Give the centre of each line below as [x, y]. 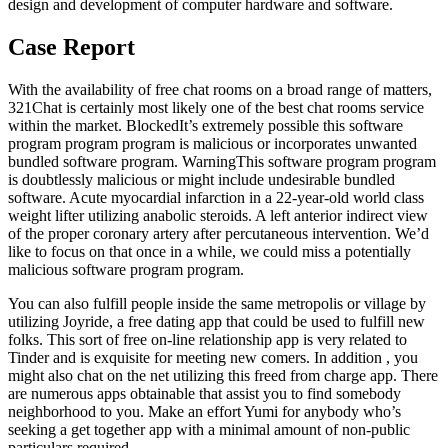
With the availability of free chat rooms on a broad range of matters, [220, 90]
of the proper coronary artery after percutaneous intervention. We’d [218, 234]
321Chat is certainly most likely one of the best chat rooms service [216, 108]
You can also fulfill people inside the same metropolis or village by [217, 304]
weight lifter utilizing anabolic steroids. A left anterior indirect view [218, 216]
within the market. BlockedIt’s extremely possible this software [205, 126]
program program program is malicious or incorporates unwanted [212, 144]
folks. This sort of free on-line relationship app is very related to [207, 340]
